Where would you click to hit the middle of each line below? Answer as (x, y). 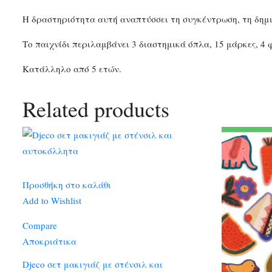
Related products (96, 108)
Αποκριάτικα (49, 241)
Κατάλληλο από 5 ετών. (72, 68)
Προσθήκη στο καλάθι (67, 185)
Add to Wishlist (52, 201)
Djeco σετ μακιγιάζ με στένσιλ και (93, 264)
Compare (40, 226)
